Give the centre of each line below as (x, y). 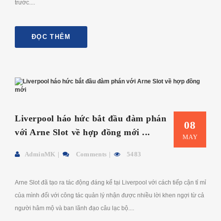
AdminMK (40, 154)
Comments (91, 154)
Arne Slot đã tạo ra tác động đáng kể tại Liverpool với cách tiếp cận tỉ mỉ (110, 182)
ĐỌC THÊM (51, 37)
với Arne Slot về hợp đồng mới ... (83, 132)
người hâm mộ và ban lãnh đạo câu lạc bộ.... (74, 208)
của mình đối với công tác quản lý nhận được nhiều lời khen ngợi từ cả (110, 195)
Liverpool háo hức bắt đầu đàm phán (91, 118)
